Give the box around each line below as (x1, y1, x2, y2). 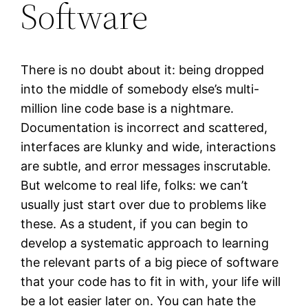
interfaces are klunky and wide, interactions (21, 139, 276, 154)
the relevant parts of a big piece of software (21, 254, 279, 269)
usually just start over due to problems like (21, 197, 267, 212)
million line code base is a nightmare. (21, 100, 234, 115)
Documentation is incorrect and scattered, (21, 120, 268, 135)
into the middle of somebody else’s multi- (21, 81, 260, 96)
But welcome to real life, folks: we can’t (21, 177, 249, 192)
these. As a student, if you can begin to (21, 216, 249, 231)
